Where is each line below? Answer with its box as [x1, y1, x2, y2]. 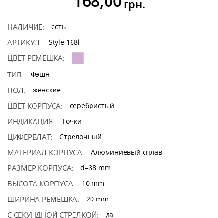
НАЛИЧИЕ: [7, 22, 44, 32]
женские [33, 85, 61, 94]
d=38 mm [80, 163, 111, 172]
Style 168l [49, 37, 80, 47]
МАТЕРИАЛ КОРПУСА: [7, 147, 84, 157]
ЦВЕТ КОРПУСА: [7, 101, 63, 110]
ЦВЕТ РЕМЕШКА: [7, 53, 65, 63]
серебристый [70, 101, 114, 110]
